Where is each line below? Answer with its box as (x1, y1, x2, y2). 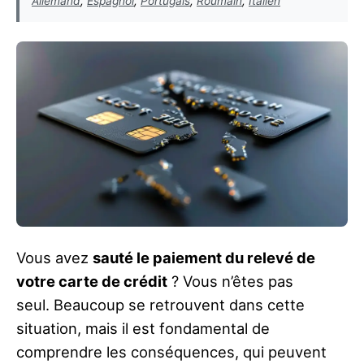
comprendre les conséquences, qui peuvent (16, 343, 327, 362)
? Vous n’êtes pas (167, 272, 293, 291)
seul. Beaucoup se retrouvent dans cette (16, 296, 305, 314)
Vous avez (16, 249, 93, 267)
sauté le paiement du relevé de (93, 249, 315, 267)
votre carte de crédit (16, 272, 167, 291)
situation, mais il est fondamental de (16, 319, 270, 338)
